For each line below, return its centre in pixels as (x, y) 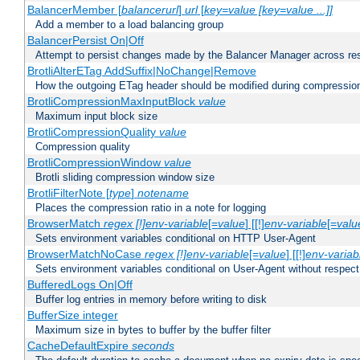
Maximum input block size (96, 117)
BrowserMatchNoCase (86, 254)
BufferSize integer (72, 315)
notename (163, 193)
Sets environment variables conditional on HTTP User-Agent (176, 239)
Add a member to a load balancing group (129, 25)
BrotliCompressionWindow (95, 163)
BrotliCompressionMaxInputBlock (112, 102)
